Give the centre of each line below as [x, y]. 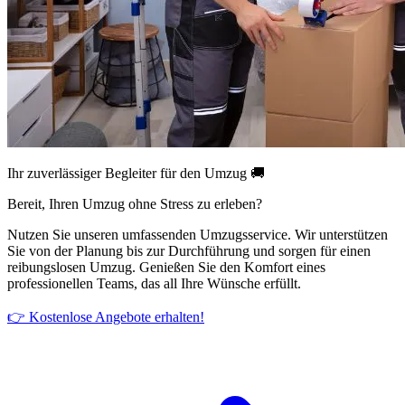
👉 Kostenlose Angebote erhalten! [106, 316]
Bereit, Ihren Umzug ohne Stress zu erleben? [135, 203]
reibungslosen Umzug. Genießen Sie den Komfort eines [166, 267]
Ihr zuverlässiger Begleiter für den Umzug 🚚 [136, 173]
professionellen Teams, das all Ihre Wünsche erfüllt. [154, 283]
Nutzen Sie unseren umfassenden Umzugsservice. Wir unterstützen [198, 234]
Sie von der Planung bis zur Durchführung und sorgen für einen [189, 250]
